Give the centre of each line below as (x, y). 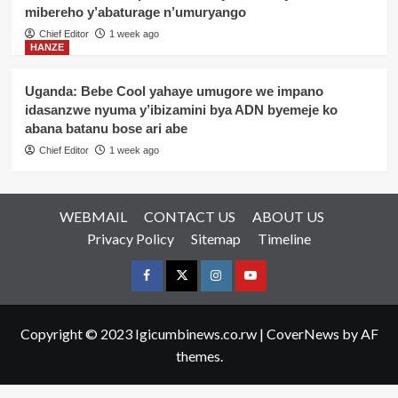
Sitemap (216, 238)
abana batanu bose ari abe (106, 128)
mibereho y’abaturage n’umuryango (135, 12)
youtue (269, 289)
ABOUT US (288, 216)
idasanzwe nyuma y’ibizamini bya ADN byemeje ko (181, 109)
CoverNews (302, 333)
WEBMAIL (93, 216)
